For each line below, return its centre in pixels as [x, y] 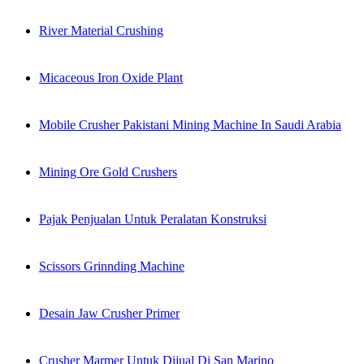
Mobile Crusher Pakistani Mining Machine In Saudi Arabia [190, 125]
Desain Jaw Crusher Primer [109, 314]
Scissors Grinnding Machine [112, 266]
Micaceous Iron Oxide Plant [111, 78]
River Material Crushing [101, 31]
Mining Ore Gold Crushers [108, 172]
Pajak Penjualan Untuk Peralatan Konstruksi [153, 219]
